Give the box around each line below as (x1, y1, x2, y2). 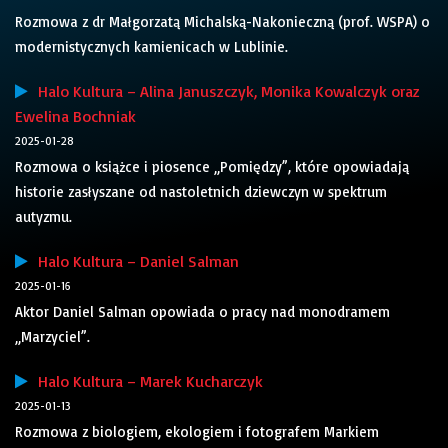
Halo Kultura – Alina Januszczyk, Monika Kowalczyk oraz (28, 81, 420, 102)
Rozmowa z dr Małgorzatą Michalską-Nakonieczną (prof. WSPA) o (15, 12, 430, 32)
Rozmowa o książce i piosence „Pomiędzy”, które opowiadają (15, 157, 409, 177)
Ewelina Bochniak (15, 106, 136, 127)
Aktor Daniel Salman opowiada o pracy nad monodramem (15, 302, 390, 322)
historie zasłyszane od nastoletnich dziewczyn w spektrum (15, 182, 387, 202)
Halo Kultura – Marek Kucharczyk (28, 371, 263, 392)
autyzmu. (15, 207, 72, 227)
